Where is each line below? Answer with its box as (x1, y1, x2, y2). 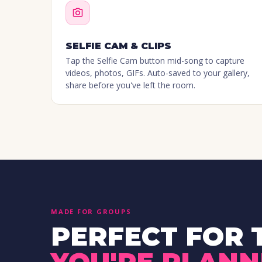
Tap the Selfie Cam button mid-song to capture (65, 55, 244, 67)
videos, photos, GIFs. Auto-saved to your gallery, (65, 67, 250, 79)
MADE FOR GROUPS (51, 206, 132, 216)
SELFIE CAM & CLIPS (65, 40, 172, 52)
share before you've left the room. (65, 80, 195, 91)
